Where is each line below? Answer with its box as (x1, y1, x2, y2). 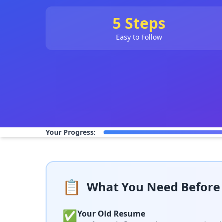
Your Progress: (46, 127, 96, 137)
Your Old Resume (77, 208, 145, 219)
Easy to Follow (115, 32, 162, 42)
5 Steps (112, 13, 166, 33)
